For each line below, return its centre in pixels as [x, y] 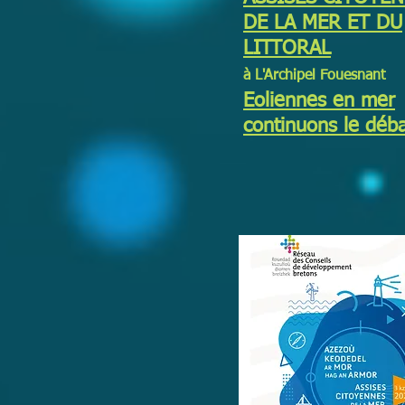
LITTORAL [287, 49]
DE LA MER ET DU [323, 24]
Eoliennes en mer [319, 101]
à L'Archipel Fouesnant [314, 76]
